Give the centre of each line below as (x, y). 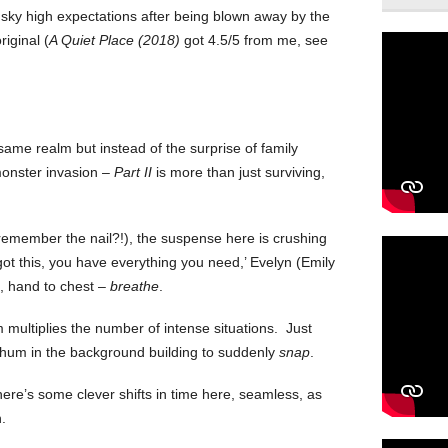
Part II (133, 171)
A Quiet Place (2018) (114, 39)
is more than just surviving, (238, 171)
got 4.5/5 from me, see (254, 39)
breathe (134, 285)
